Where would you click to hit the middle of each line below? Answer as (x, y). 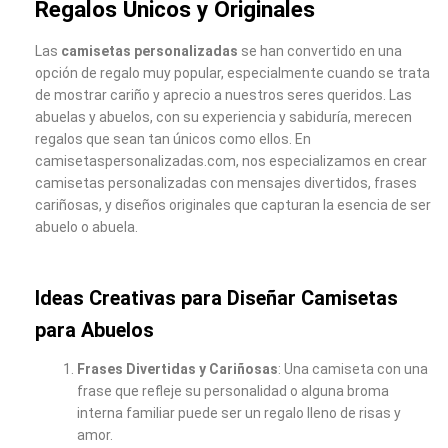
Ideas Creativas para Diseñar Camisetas (216, 299)
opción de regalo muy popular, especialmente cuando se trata (232, 72)
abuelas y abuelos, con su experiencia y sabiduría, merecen (223, 116)
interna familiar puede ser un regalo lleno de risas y (239, 412)
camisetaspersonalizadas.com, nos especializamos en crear (231, 160)
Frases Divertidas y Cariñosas (177, 368)
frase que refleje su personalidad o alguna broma (233, 390)
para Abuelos (94, 331)
